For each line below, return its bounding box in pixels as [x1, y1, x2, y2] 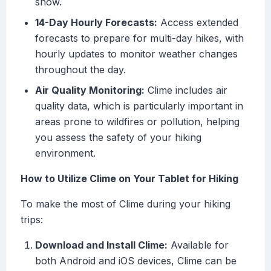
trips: [21, 214, 43, 226]
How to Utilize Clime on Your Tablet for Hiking [21, 172, 238, 185]
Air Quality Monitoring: [35, 84, 145, 97]
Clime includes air [145, 84, 227, 97]
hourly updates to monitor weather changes [35, 48, 238, 60]
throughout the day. [35, 64, 126, 76]
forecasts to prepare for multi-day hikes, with [35, 32, 244, 45]
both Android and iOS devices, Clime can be [35, 255, 237, 267]
